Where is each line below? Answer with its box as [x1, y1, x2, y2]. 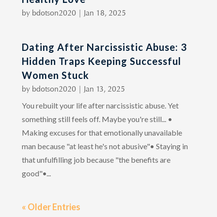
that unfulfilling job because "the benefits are [21, 155, 170, 164]
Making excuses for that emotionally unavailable [21, 127, 182, 137]
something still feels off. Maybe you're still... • [21, 114, 172, 124]
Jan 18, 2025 [83, 8, 126, 17]
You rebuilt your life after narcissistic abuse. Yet [21, 100, 179, 110]
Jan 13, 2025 [83, 84, 125, 93]
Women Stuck [21, 69, 89, 81]
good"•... [21, 168, 51, 178]
